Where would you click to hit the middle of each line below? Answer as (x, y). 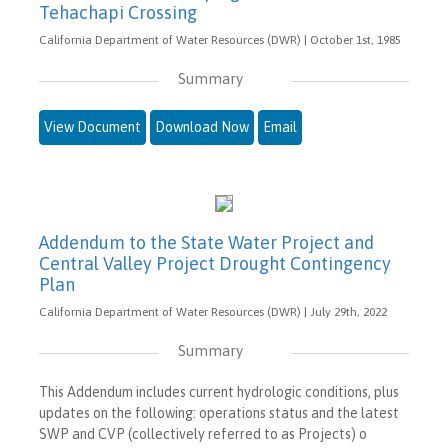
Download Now (202, 127)
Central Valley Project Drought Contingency (215, 264)
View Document (92, 127)
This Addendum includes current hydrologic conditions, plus (219, 392)
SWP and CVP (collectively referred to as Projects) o (203, 434)
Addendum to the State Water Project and (206, 243)
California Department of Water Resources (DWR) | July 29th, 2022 (213, 312)
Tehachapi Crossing (118, 13)
